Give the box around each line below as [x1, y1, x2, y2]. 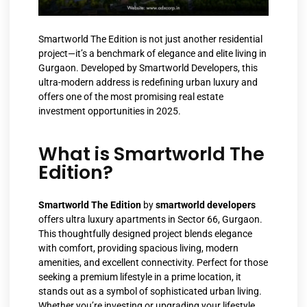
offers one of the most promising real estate [38, 90, 223, 102]
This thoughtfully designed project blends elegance [38, 228, 252, 240]
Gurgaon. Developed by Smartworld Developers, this [38, 62, 258, 73]
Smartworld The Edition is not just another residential [38, 33, 262, 45]
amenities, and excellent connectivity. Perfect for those [38, 257, 268, 269]
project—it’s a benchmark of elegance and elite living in [38, 47, 267, 59]
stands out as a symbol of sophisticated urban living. [38, 286, 262, 297]
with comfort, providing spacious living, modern [38, 243, 238, 254]
